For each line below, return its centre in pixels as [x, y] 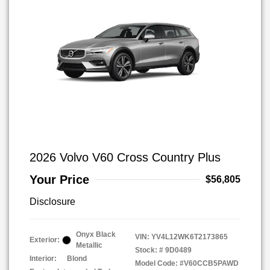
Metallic [89, 245]
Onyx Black [96, 234]
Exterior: [45, 240]
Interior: [43, 259]
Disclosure [52, 202]
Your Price [59, 180]
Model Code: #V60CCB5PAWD [187, 263]
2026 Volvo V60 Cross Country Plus [125, 157]
